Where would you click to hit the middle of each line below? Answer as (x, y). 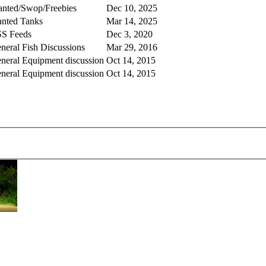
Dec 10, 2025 (132, 8)
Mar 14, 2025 (132, 21)
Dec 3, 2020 (129, 34)
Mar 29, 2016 (132, 47)
